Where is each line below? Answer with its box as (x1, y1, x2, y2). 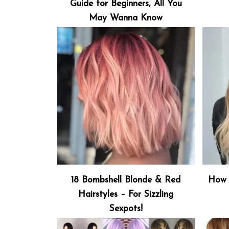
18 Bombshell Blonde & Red (71, 175, 181, 185)
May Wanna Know (89, 13, 163, 22)
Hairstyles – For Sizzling (78, 190, 174, 199)
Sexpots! (109, 204, 143, 213)
